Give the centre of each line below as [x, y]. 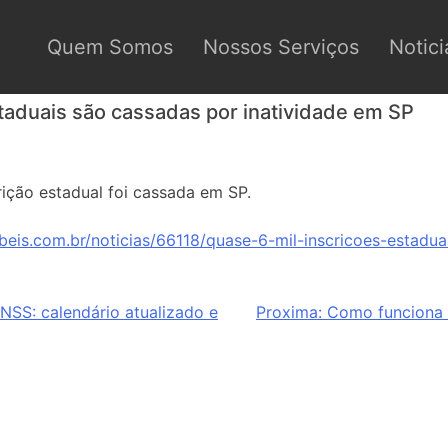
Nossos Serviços [281, 46]
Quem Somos [110, 46]
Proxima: [289, 312]
